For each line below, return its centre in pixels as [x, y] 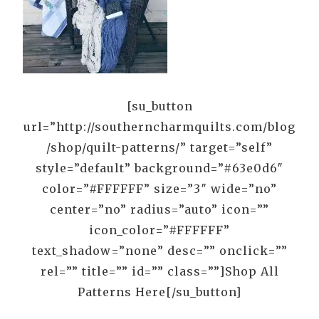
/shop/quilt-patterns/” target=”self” [159, 147]
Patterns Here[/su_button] [159, 292]
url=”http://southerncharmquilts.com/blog [159, 126]
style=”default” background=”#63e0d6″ [159, 168]
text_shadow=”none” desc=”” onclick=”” [159, 250]
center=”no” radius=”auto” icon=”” [159, 209]
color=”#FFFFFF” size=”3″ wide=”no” [159, 188]
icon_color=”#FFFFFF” [159, 230]
